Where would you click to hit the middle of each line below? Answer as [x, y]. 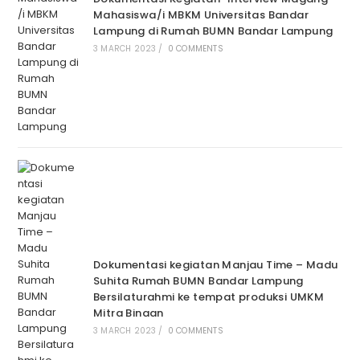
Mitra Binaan [128, 313]
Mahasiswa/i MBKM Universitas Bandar [200, 15]
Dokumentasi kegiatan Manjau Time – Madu [215, 265]
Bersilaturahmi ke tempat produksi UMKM [209, 297]
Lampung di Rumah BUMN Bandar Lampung [213, 31]
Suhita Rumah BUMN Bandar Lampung [198, 281]
